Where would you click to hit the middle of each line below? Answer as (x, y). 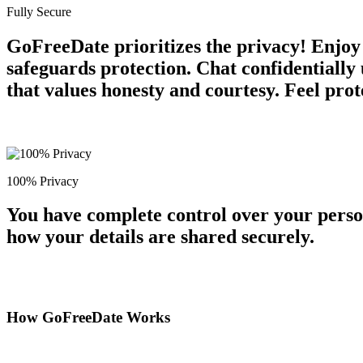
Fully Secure (39, 11)
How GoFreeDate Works (88, 318)
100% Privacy (43, 181)
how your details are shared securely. (160, 237)
